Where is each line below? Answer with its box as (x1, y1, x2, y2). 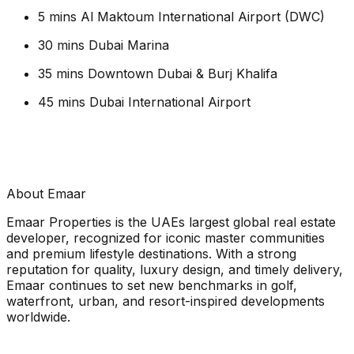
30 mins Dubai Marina (38, 36, 169, 53)
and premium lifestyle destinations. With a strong (6, 245, 296, 262)
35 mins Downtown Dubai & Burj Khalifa (38, 65, 277, 81)
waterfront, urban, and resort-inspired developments (6, 292, 325, 309)
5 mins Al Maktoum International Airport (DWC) (38, 8, 325, 24)
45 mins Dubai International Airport (38, 93, 250, 110)
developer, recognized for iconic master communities (6, 229, 325, 246)
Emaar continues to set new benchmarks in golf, (6, 277, 297, 293)
